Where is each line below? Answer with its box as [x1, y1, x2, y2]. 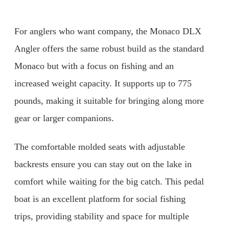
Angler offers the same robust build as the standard [14, 43, 204, 54]
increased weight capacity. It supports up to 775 [14, 78, 192, 89]
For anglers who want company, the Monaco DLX [14, 26, 201, 37]
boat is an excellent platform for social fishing [14, 193, 186, 204]
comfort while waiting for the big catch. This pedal [14, 176, 204, 187]
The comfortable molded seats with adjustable [14, 141, 185, 152]
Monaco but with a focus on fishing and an [14, 61, 174, 72]
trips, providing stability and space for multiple [14, 211, 189, 221]
